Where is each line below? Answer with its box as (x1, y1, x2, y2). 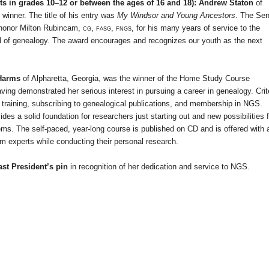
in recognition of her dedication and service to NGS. (68, 162, 250, 172)
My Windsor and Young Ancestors (117, 11, 235, 20)
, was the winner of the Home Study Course (98, 74, 250, 83)
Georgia (71, 74, 98, 83)
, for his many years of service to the (131, 23, 260, 33)
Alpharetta (31, 74, 67, 83)
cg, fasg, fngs (83, 23, 131, 33)
